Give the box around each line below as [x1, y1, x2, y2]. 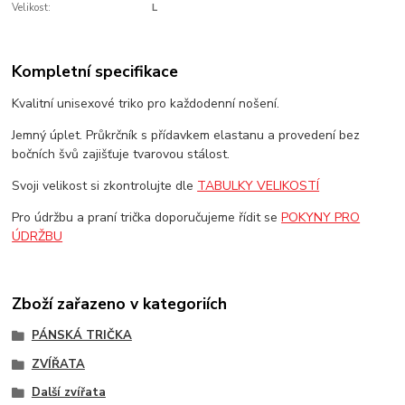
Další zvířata [31, 384, 106, 401]
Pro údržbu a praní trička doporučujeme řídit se [12, 209, 282, 227]
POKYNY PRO [281, 209, 361, 227]
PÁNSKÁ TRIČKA [31, 326, 132, 344]
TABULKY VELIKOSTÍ [197, 177, 320, 195]
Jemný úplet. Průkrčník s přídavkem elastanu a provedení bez [12, 127, 361, 145]
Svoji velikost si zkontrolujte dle [12, 177, 198, 195]
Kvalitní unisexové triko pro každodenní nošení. [12, 95, 280, 113]
